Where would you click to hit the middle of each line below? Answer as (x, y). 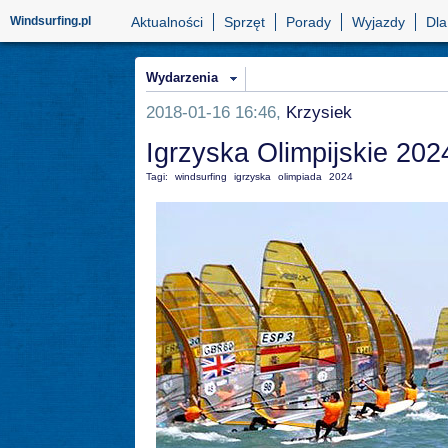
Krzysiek (319, 112)
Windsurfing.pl (50, 21)
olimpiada (300, 177)
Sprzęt (244, 22)
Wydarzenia (182, 77)
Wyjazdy (378, 22)
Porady (308, 22)
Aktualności (167, 22)
